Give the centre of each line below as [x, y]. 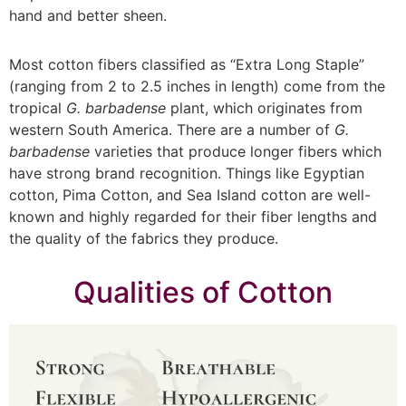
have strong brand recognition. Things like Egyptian [187, 173]
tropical [38, 107]
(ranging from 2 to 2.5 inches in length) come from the [197, 86]
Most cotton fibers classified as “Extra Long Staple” [187, 64]
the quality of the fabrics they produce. [146, 238]
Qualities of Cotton [203, 292]
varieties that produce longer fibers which [236, 151]
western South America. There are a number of [172, 129]
